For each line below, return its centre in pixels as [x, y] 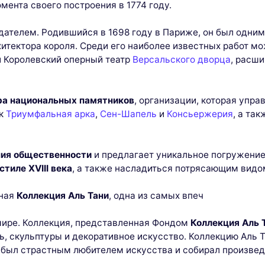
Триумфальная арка [51, 114]
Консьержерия [200, 114]
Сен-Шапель [128, 114]
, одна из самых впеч [156, 196]
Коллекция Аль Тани [63, 196]
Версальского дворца [182, 60]
